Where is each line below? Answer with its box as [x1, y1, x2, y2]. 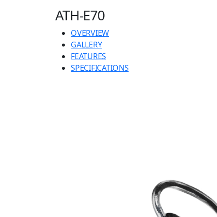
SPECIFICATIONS [71, 62, 129, 74]
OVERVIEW [71, 28, 109, 39]
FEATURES [71, 51, 107, 62]
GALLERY [71, 39, 102, 50]
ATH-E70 [55, 6, 105, 25]
